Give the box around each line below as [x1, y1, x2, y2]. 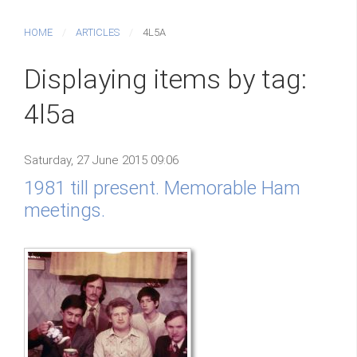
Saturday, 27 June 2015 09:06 [24, 153, 178, 167]
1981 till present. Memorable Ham [24, 177, 300, 199]
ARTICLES [76, 26, 120, 38]
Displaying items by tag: [24, 63, 307, 95]
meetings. [24, 199, 105, 222]
